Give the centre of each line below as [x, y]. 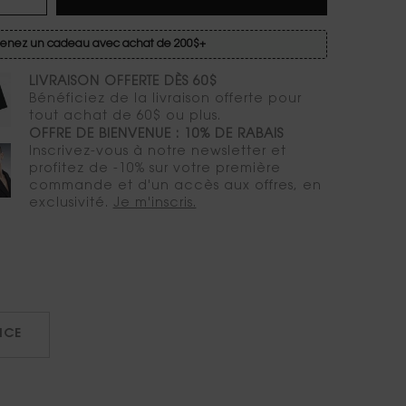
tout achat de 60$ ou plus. [125, 116]
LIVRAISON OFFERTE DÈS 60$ [123, 82]
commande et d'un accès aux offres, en [175, 187]
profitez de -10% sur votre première [155, 170]
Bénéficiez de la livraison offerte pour [165, 99]
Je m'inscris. [155, 204]
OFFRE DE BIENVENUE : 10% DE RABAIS [156, 135]
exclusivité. [71, 204]
